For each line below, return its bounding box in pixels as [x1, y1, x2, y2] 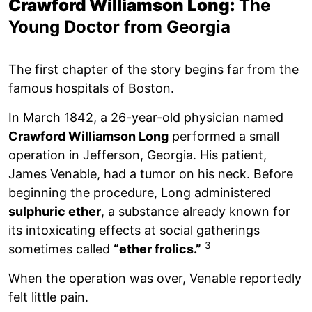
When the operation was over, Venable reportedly [8, 270, 302, 286]
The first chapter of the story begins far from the [8, 61, 299, 77]
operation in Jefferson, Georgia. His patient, [8, 147, 267, 162]
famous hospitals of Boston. [8, 80, 174, 95]
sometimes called [8, 241, 114, 256]
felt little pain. [8, 289, 88, 304]
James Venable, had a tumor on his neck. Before [8, 166, 293, 181]
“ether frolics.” [114, 241, 201, 256]
